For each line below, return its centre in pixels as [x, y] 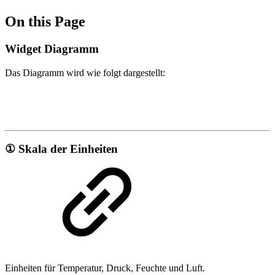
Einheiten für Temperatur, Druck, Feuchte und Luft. [105, 268]
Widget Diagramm [52, 48]
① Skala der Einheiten [61, 149]
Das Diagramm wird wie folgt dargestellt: [85, 72]
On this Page [45, 21]
